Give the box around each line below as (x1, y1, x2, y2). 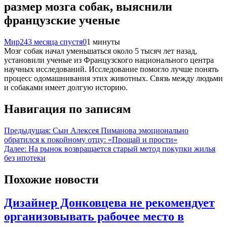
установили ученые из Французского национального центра (4, 55, 214, 64)
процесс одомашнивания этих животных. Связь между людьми (4, 73, 223, 83)
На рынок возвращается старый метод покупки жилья (28, 144, 215, 153)
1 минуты (87, 37, 120, 46)
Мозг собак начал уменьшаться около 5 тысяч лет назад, (4, 46, 197, 55)
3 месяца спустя (28, 37, 83, 46)
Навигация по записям (4, 102, 131, 116)
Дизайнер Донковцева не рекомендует (4, 196, 215, 210)
